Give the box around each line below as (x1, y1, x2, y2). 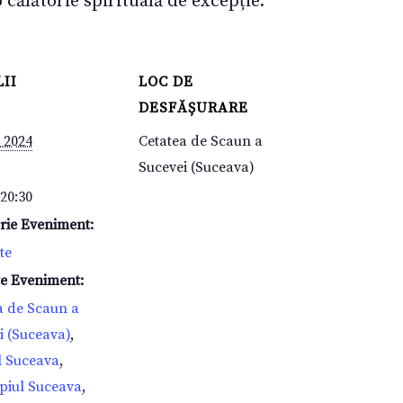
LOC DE (139, 72, 193, 91)
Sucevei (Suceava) (139, 157, 255, 176)
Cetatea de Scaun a (139, 131, 263, 150)
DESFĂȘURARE (139, 98, 248, 117)
